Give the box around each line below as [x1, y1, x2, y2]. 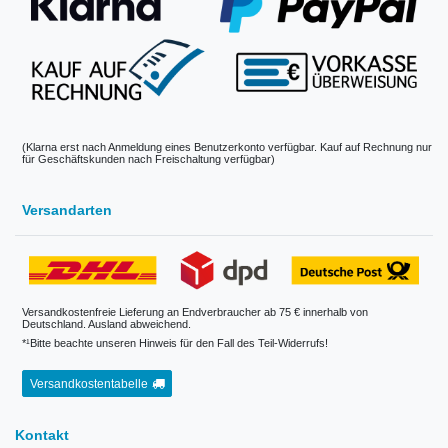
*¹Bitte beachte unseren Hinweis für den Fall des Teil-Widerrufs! [22, 337, 328, 350]
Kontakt [15, 427, 69, 444]
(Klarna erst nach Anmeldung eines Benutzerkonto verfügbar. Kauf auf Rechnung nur [22, 141, 432, 154]
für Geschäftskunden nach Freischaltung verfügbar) [22, 153, 275, 166]
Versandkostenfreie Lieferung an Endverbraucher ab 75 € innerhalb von [22, 306, 368, 319]
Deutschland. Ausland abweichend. [22, 318, 191, 331]
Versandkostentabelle [30, 376, 148, 391]
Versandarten [22, 202, 112, 219]
